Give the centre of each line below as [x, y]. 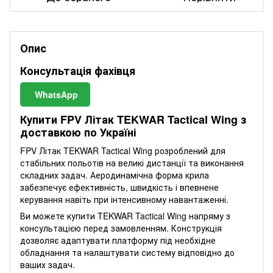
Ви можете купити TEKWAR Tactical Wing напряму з [125, 215]
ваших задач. [48, 264]
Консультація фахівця [78, 70]
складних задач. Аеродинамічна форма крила [115, 175]
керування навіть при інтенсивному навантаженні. [124, 199]
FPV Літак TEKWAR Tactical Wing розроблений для [123, 150]
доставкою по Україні [78, 133]
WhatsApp [56, 95]
